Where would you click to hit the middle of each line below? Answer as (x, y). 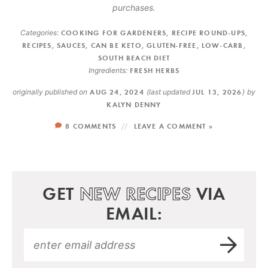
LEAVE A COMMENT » (173, 126)
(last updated (170, 92)
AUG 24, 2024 (117, 92)
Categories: (39, 33)
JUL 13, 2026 (217, 92)
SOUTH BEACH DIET (134, 58)
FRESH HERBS (155, 70)
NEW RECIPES (135, 193)
